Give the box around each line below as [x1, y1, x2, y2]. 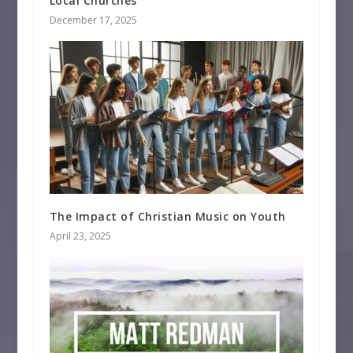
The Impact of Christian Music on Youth [49, 208, 286, 224]
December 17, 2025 [49, 13, 137, 28]
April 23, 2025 [49, 229, 111, 243]
